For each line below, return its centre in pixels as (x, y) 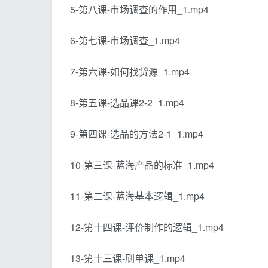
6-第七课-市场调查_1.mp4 (125, 40)
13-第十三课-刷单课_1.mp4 (128, 258)
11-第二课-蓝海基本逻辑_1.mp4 (137, 196)
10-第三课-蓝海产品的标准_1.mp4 (142, 165)
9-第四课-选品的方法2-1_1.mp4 (137, 133)
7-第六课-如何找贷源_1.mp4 (130, 71)
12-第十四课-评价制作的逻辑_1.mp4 (147, 227)
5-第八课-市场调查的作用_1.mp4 (139, 9)
